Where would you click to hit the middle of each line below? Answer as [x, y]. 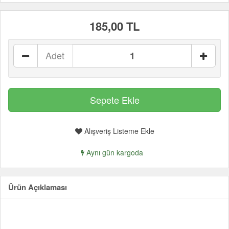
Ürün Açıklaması [38, 187]
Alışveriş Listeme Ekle [118, 131]
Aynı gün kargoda [114, 152]
